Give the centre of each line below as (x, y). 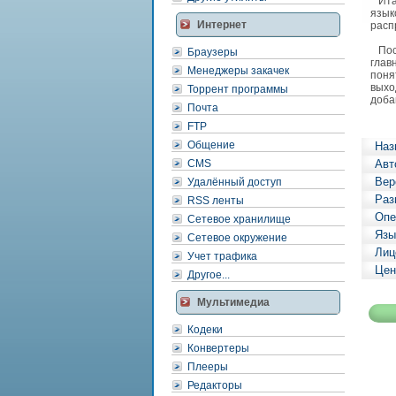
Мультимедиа (233, 302)
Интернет (222, 25)
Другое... (209, 275)
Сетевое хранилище (239, 219)
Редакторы (215, 385)
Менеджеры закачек (238, 71)
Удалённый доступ (235, 182)
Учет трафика (222, 256)
